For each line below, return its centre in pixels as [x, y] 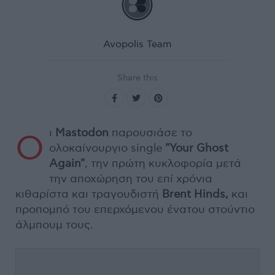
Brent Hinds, [195, 194]
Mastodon [83, 133]
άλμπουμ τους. [54, 225]
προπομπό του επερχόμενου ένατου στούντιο [135, 209]
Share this [137, 77]
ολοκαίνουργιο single [107, 148]
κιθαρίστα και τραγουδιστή [89, 194]
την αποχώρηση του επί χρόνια [131, 179]
